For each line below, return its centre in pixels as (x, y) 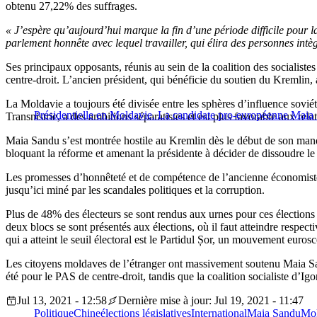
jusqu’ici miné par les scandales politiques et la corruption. (135, 190)
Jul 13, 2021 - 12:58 (62, 301)
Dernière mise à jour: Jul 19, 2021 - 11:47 (211, 301)
